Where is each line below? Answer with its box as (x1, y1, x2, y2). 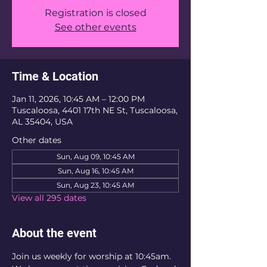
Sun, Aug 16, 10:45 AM (57, 166, 133, 175)
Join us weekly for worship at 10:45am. (12, 251, 173, 262)
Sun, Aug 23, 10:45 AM (57, 181, 134, 190)
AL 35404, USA (12, 116, 73, 127)
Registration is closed (44, 7, 147, 18)
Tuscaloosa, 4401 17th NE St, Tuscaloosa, (12, 105, 178, 116)
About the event (12, 226, 97, 240)
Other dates (12, 135, 61, 145)
